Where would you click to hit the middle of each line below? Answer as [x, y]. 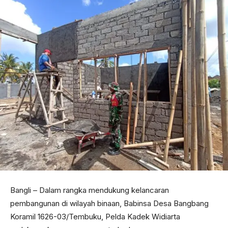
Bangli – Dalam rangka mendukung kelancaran [90, 190]
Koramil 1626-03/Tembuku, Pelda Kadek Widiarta [95, 217]
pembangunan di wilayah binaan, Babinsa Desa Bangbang [109, 204]
